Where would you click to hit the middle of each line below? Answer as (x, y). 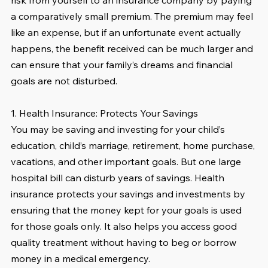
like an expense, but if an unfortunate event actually (127, 33)
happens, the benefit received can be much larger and (133, 49)
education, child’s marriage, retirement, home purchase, (134, 146)
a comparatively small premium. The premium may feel (133, 16)
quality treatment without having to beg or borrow (125, 243)
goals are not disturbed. (65, 81)
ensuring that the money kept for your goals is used (127, 210)
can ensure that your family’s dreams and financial (123, 65)
